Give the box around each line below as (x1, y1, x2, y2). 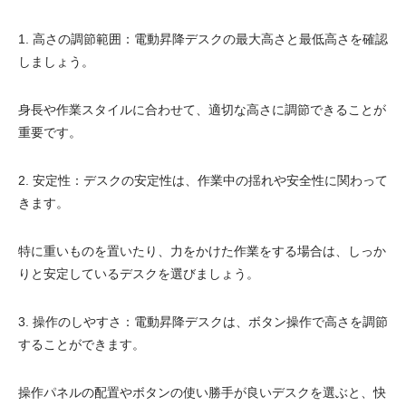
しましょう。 (18, 54, 94, 69)
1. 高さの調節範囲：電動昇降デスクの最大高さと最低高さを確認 (18, 32, 388, 46)
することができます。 (18, 337, 145, 352)
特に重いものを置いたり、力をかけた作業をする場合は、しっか (18, 244, 386, 258)
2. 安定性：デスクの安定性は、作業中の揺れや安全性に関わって (18, 173, 388, 188)
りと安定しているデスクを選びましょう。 (18, 266, 259, 281)
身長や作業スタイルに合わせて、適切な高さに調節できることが (18, 102, 386, 117)
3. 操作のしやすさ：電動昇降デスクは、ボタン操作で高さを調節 (18, 314, 388, 329)
